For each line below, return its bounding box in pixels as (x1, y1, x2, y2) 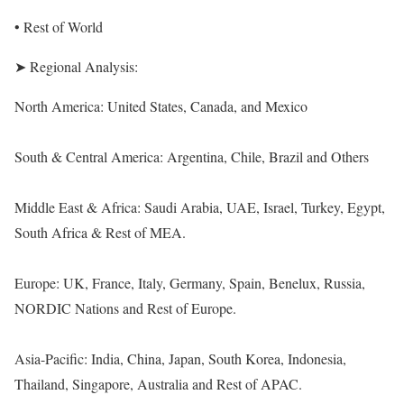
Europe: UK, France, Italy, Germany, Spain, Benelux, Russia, (14, 273, 365, 292)
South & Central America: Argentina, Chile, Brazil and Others (14, 147, 369, 166)
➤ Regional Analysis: (14, 57, 138, 76)
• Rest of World (14, 17, 103, 36)
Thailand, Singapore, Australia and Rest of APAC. (14, 374, 302, 393)
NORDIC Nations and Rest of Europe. (14, 298, 236, 317)
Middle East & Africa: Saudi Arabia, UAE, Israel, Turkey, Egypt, (14, 197, 385, 216)
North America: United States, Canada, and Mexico (14, 96, 308, 115)
